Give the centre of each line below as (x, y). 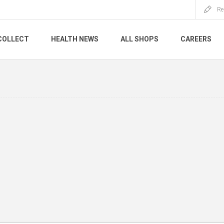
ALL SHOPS (139, 39)
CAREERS (196, 39)
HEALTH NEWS (75, 39)
